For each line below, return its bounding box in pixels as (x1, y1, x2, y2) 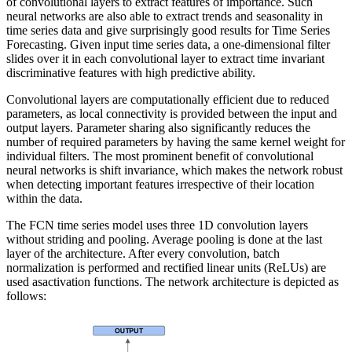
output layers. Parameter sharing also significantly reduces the (6, 121, 310, 135)
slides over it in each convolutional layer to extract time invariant (6, 52, 324, 66)
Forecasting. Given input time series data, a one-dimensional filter (6, 38, 330, 52)
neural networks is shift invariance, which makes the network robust (6, 163, 343, 178)
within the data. (6, 192, 82, 206)
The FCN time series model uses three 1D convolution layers (6, 218, 308, 233)
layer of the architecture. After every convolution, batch (6, 247, 280, 261)
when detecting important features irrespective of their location (6, 178, 314, 192)
